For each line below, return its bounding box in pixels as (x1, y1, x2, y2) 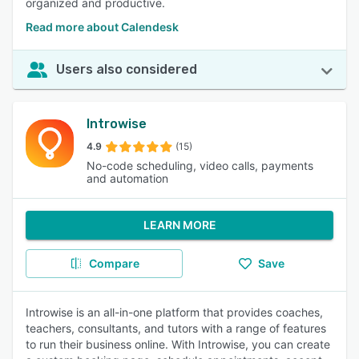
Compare (88, 256, 139, 270)
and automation (87, 171, 168, 185)
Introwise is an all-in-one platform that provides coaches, (26, 305, 323, 319)
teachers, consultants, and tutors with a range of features (26, 321, 326, 335)
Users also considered (56, 62, 197, 77)
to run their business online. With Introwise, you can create (26, 337, 330, 351)
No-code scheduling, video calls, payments (87, 159, 313, 172)
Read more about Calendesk (26, 20, 179, 34)
